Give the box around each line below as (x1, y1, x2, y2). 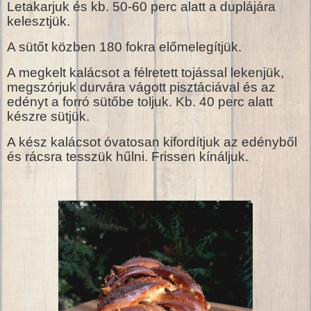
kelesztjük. (7, 14, 70, 29)
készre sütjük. (7, 108, 90, 124)
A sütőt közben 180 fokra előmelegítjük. (7, 40, 242, 55)
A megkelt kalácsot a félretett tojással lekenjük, (7, 65, 284, 80)
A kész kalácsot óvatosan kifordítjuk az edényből (7, 134, 297, 149)
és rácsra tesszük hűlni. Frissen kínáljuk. (7, 149, 249, 164)
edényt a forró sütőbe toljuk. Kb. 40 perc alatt (7, 94, 273, 109)
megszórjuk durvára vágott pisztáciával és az (7, 79, 276, 94)
